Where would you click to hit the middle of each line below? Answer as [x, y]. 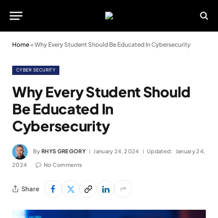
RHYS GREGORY [64, 151]
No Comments [63, 165]
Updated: [159, 151]
